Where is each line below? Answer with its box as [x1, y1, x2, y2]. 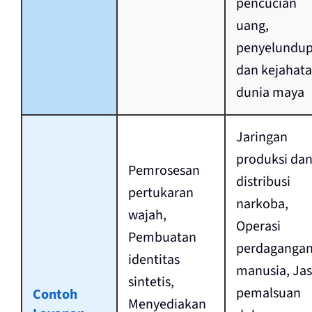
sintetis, [127, 272, 174, 292]
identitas [127, 250, 180, 270]
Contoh [32, 285, 77, 305]
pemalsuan [235, 283, 301, 304]
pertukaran [127, 183, 194, 203]
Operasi [235, 217, 281, 237]
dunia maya [235, 83, 304, 103]
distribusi [235, 172, 290, 192]
